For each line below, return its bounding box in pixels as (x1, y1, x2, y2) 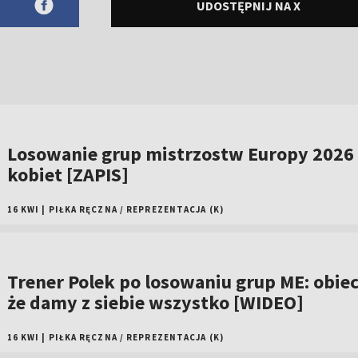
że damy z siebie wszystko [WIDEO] (6, 290, 304, 315)
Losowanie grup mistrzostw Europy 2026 (6, 141, 354, 166)
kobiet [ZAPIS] (6, 162, 129, 187)
